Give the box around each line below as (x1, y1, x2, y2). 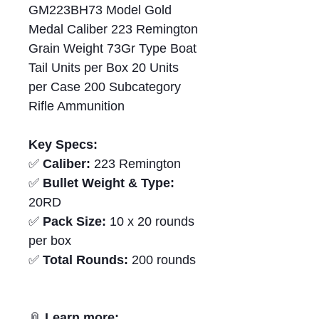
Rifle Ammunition (28, 99, 125, 114)
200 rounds (128, 253, 196, 268)
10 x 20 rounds (106, 214, 194, 229)
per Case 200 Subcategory (28, 80, 181, 95)
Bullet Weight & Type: (43, 176, 174, 191)
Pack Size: (43, 214, 106, 229)
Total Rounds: (43, 253, 128, 268)
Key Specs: (28, 137, 98, 152)
